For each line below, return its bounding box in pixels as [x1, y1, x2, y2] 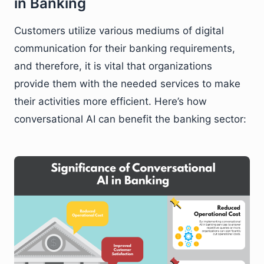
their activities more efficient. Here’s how [14, 95, 207, 107]
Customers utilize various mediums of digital [14, 24, 224, 37]
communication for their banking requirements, [14, 42, 235, 54]
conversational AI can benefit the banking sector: [14, 113, 246, 125]
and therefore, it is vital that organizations [14, 60, 212, 72]
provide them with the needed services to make [14, 77, 240, 90]
